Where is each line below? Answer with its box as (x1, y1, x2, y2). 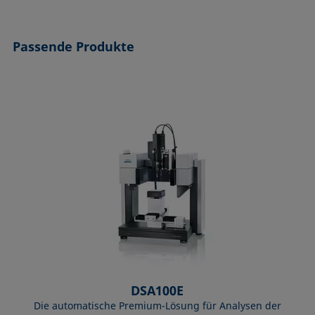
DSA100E (131, 281, 184, 299)
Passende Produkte (13, 37, 135, 55)
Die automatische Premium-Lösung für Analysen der (33, 298, 281, 312)
